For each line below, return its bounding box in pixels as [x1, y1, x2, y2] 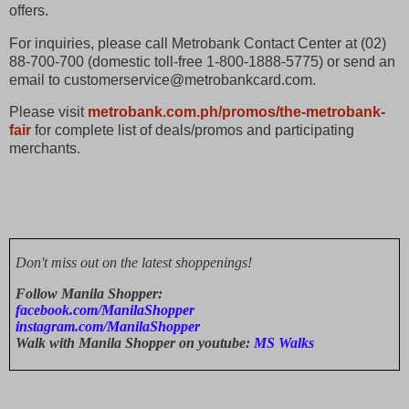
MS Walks [253, 335, 314, 351]
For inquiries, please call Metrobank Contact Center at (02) [9, 35, 386, 51]
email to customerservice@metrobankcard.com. [9, 71, 320, 88]
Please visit [9, 104, 88, 121]
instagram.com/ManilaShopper [15, 319, 200, 335]
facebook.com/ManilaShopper [15, 302, 194, 319]
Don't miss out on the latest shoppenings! [15, 255, 256, 271]
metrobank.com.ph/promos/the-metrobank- [88, 104, 385, 121]
